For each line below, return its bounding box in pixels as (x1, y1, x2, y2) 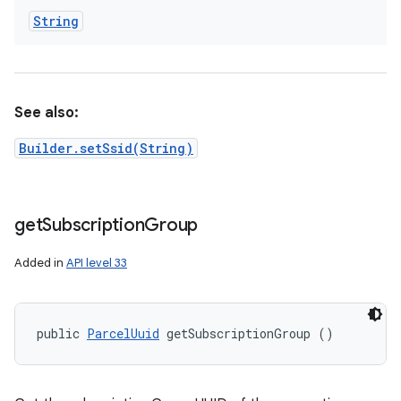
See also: (14, 104, 79, 122)
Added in (14, 255, 66, 270)
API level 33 (66, 255, 127, 270)
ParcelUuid (87, 325, 159, 342)
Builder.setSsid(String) (19, 140, 193, 157)
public (37, 325, 87, 342)
